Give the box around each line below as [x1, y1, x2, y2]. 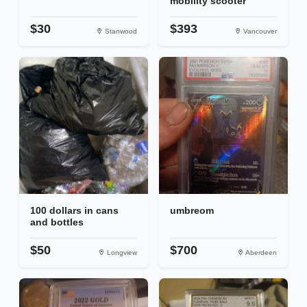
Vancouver [241, 27, 277, 36]
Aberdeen [244, 249, 277, 257]
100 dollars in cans [30, 205, 119, 217]
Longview [105, 249, 137, 257]
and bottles [30, 217, 84, 228]
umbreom [170, 205, 214, 217]
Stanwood [103, 27, 137, 36]
